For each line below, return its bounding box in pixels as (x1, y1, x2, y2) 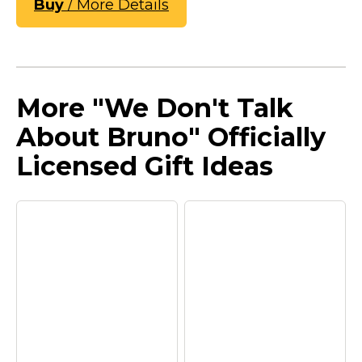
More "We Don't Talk (16, 91, 293, 124)
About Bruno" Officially (16, 120, 326, 153)
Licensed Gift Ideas (16, 149, 273, 182)
